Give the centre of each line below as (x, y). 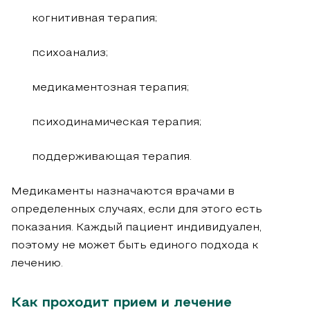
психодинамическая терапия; (117, 123)
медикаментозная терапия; (110, 88)
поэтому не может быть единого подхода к (135, 246)
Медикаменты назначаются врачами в (123, 192)
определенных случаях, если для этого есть (137, 210)
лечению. (37, 264)
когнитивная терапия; (94, 19)
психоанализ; (70, 54)
